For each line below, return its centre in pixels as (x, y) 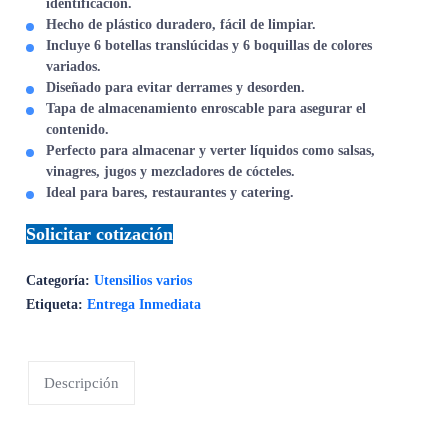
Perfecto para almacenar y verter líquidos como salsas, (211, 150)
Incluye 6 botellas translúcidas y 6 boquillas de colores (209, 45)
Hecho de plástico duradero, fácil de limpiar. (181, 24)
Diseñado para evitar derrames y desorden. (176, 87)
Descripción (82, 383)
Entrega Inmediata (144, 304)
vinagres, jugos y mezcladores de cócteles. (171, 171)
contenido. (78, 129)
